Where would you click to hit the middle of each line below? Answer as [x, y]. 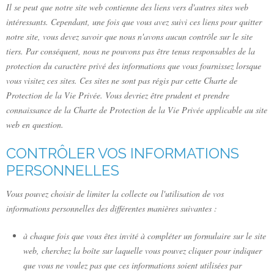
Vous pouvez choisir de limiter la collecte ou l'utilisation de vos [115, 193]
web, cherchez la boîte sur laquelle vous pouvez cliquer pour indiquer [143, 250]
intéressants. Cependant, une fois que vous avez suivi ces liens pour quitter [134, 21]
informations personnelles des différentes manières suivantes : [112, 208]
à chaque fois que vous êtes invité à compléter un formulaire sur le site [145, 235]
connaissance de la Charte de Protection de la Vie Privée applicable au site [137, 109]
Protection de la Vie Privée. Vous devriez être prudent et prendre [118, 95]
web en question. [35, 124]
